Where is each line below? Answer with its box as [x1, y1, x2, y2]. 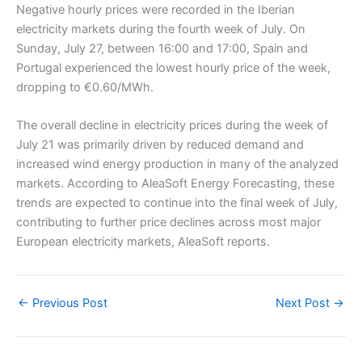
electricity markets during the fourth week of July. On [16, 21, 305, 36]
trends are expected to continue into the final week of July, [16, 196, 338, 211]
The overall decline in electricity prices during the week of [16, 118, 328, 133]
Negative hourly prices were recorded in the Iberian [16, 2, 295, 17]
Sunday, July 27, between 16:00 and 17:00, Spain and [16, 40, 308, 56]
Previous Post [29, 296, 107, 311]
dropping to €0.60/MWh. [16, 79, 154, 95]
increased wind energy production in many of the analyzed [16, 157, 339, 172]
